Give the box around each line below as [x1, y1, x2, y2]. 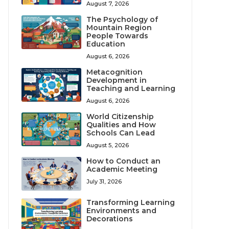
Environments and [86, 205, 157, 215]
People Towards [86, 31, 149, 41]
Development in [86, 76, 147, 85]
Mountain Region [86, 23, 152, 33]
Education [86, 39, 126, 49]
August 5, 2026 [86, 142, 129, 149]
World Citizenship [86, 112, 154, 122]
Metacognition [86, 67, 143, 77]
